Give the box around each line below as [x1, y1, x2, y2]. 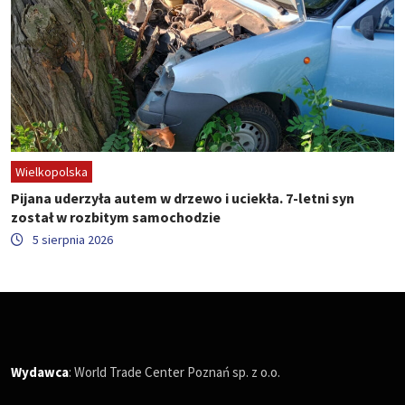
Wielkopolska [15, 164, 88, 181]
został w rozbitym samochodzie [11, 208, 221, 227]
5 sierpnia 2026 [33, 231, 113, 249]
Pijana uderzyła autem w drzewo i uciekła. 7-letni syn [11, 189, 354, 208]
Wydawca [11, 363, 69, 381]
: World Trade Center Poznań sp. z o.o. [69, 363, 280, 381]
